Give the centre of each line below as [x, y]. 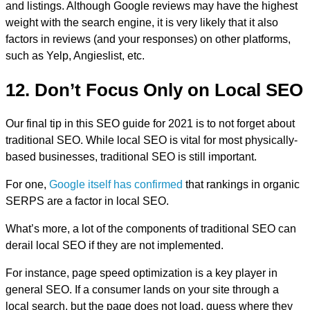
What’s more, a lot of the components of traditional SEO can [151, 229]
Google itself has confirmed [116, 185]
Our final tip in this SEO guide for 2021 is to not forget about [150, 124]
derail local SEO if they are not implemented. [115, 246]
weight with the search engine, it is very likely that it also [142, 23]
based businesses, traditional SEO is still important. [131, 157]
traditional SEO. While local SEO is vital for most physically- [152, 140]
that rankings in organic [241, 185]
